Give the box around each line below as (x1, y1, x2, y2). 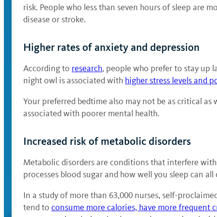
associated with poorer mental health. (23, 108, 159, 119)
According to (23, 63, 72, 74)
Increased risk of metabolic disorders (23, 135, 191, 148)
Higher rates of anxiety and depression (23, 41, 200, 54)
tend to (23, 202, 51, 213)
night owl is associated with (23, 75, 125, 86)
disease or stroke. (23, 14, 86, 25)
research (72, 63, 102, 74)
